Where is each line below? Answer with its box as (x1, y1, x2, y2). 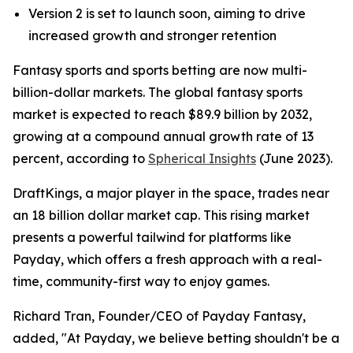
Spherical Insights (148, 150, 256, 166)
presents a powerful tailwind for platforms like (13, 229, 292, 245)
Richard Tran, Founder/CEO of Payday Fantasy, (13, 308, 306, 324)
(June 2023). (256, 150, 333, 166)
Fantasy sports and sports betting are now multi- (13, 62, 307, 78)
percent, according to (13, 150, 148, 166)
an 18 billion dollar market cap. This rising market (13, 207, 310, 223)
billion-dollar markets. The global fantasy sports (13, 84, 303, 100)
